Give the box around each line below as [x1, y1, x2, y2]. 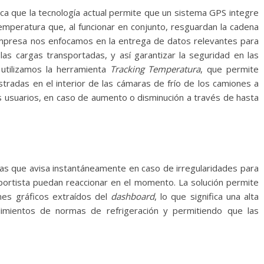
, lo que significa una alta [154, 190, 259, 203]
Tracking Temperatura [110, 63, 201, 75]
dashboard [111, 190, 155, 203]
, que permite [200, 63, 259, 75]
